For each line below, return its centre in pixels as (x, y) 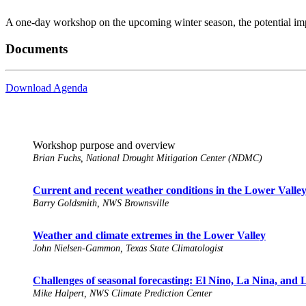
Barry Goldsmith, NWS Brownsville (101, 204)
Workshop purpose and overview (104, 145)
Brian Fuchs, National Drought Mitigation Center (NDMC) (148, 158)
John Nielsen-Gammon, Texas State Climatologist (128, 249)
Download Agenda (46, 87)
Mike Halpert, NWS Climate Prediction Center (122, 294)
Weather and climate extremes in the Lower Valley (149, 236)
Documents (37, 48)
